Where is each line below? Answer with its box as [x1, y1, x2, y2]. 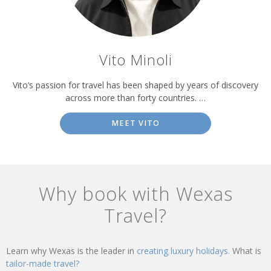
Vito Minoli [99, 50, 172, 70]
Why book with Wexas [38, 180, 233, 206]
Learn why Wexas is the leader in [6, 244, 137, 256]
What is [232, 244, 261, 256]
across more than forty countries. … [65, 91, 206, 103]
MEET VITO [111, 117, 160, 128]
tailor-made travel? [6, 257, 79, 269]
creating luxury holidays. [137, 244, 232, 256]
